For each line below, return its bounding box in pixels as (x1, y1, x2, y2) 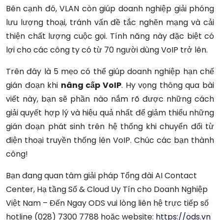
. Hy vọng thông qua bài (121, 80, 215, 91)
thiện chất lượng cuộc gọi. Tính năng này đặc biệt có (6, 30, 214, 42)
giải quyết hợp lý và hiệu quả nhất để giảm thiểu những (6, 107, 214, 119)
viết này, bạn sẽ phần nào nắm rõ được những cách (6, 93, 214, 105)
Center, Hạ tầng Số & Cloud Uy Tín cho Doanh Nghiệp (6, 184, 208, 195)
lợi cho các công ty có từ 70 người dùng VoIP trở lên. (6, 44, 208, 56)
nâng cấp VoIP (60, 80, 122, 91)
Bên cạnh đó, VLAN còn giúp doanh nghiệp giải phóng (6, 3, 214, 15)
